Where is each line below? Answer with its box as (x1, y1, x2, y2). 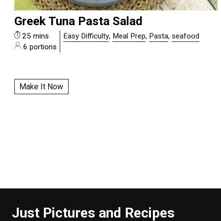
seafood (172, 32, 200, 41)
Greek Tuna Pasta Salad (14, 14, 143, 29)
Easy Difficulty (63, 32, 110, 41)
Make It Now (19, 82, 64, 92)
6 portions (21, 42, 57, 52)
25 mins (20, 32, 49, 41)
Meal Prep (112, 32, 146, 41)
